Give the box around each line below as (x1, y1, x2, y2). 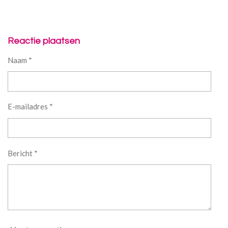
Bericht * (8, 148, 38, 158)
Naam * (8, 55, 32, 65)
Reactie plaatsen (8, 36, 80, 46)
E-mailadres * (8, 102, 53, 111)
